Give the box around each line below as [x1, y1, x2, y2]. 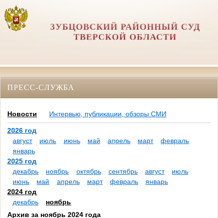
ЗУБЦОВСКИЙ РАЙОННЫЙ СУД [50, 22, 200, 32]
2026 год [7, 127, 36, 135]
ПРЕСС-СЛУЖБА [7, 83, 74, 91]
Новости [7, 110, 37, 118]
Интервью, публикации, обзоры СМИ [49, 110, 166, 118]
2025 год [7, 157, 36, 165]
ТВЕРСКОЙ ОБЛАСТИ [73, 32, 177, 42]
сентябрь [108, 167, 138, 176]
